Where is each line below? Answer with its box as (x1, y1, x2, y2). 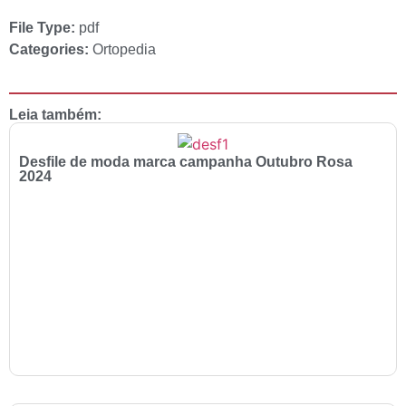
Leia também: (9, 106, 101, 122)
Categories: (9, 41, 92, 57)
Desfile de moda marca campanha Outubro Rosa (19, 154, 353, 170)
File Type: (9, 19, 79, 35)
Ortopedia (92, 41, 156, 57)
